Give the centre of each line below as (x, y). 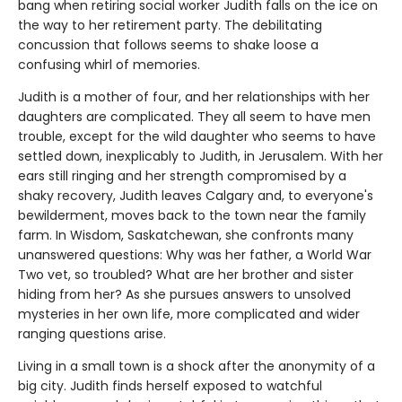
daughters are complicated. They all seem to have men (194, 116)
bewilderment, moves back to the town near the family (192, 215)
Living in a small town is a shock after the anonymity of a (197, 366)
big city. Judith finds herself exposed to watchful (170, 385)
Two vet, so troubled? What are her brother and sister (186, 274)
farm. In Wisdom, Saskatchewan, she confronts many (186, 235)
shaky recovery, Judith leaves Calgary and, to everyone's (196, 195)
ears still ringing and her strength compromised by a (182, 175)
